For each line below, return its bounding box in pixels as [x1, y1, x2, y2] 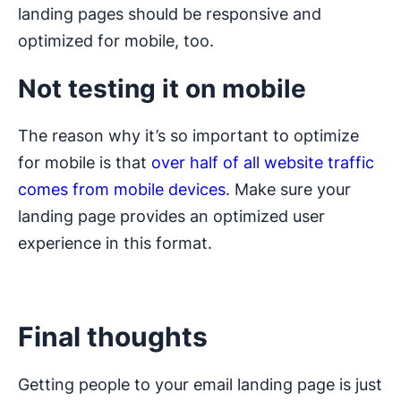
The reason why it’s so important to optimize [18, 126, 359, 146]
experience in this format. [18, 234, 212, 253]
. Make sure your [226, 180, 351, 200]
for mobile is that [18, 153, 151, 173]
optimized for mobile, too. [18, 31, 214, 51]
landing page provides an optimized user [18, 207, 325, 226]
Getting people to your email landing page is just [18, 375, 382, 395]
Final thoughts [18, 320, 208, 354]
